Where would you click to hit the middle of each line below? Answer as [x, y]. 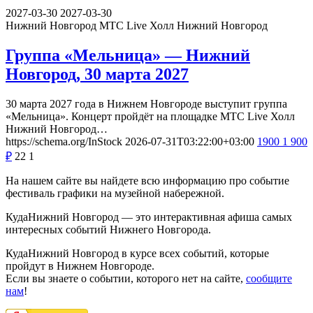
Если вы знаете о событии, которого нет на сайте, [126, 279]
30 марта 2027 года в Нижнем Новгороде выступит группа [146, 104]
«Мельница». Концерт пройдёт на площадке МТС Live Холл [150, 117]
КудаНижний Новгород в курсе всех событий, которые [137, 254]
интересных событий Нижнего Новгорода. [108, 230]
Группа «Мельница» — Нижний [128, 56]
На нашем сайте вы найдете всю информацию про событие [147, 181]
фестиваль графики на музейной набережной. [115, 194]
